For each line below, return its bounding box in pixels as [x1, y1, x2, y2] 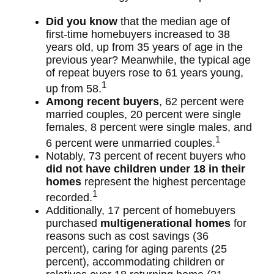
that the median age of [117, 15, 230, 28]
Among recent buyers [46, 95, 159, 108]
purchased [46, 217, 100, 229]
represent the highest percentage [81, 176, 246, 188]
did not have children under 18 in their [46, 163, 245, 175]
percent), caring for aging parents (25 [46, 243, 227, 255]
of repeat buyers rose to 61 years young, [46, 67, 243, 79]
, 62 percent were [159, 95, 244, 108]
